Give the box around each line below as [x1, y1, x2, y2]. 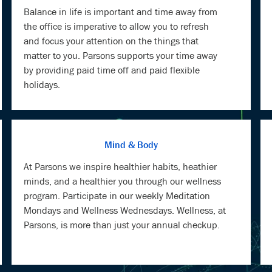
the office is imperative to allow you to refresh [24, 21, 209, 32]
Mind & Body [104, 139, 158, 151]
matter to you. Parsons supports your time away [24, 50, 218, 61]
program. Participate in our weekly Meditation [24, 190, 211, 202]
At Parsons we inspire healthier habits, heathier [24, 161, 217, 172]
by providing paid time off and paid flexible [24, 64, 200, 76]
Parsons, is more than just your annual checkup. [24, 219, 220, 231]
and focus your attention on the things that [24, 35, 199, 47]
